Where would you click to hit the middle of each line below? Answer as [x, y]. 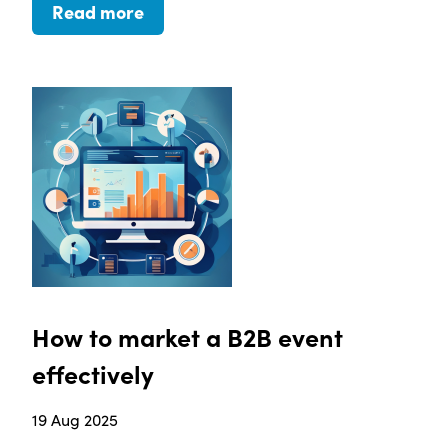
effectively [93, 374]
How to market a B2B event [187, 337]
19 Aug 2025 [75, 420]
